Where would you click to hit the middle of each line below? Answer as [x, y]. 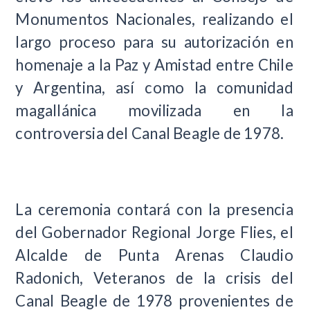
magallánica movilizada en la [154, 110]
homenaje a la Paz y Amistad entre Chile [154, 64]
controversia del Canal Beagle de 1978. [150, 133]
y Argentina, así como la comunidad [154, 87]
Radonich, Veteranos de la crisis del [154, 278]
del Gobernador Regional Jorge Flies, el [154, 232]
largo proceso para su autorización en [154, 42]
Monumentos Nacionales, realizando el [154, 19]
